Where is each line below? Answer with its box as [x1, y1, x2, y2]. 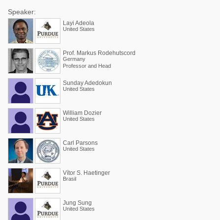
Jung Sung [63, 199, 92, 206]
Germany [63, 56, 85, 62]
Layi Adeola [63, 20, 94, 27]
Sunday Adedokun [63, 80, 112, 86]
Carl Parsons [63, 139, 98, 146]
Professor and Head [63, 63, 111, 69]
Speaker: [8, 8, 36, 16]
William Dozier [63, 110, 102, 116]
